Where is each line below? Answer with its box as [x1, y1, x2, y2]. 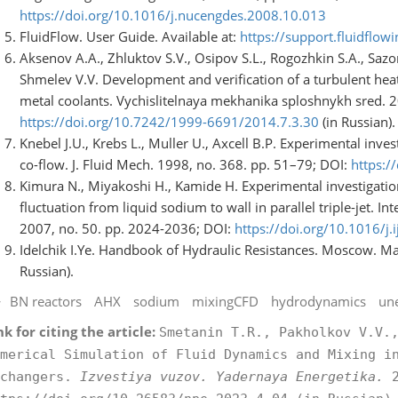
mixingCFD [191, 291, 259, 310]
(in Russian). [318, 112, 395, 131]
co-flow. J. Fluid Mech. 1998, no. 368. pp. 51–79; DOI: [19, 155, 351, 173]
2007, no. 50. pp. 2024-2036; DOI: [19, 219, 235, 237]
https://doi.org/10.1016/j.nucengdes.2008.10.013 [19, 5, 326, 24]
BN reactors [9, 291, 82, 310]
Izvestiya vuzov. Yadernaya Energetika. [79, 368, 384, 385]
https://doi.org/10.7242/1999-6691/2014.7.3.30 [19, 112, 319, 131]
